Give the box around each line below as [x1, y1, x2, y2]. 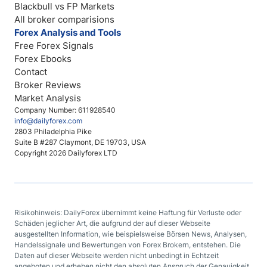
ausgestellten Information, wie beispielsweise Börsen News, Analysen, [14, 229, 247, 238]
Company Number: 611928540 [14, 105, 116, 114]
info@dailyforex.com [14, 116, 82, 125]
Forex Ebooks [14, 53, 72, 64]
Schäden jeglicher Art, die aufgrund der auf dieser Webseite [14, 219, 210, 228]
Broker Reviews [14, 79, 81, 91]
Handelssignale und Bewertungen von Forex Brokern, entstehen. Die [14, 240, 241, 249]
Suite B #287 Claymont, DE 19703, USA [14, 138, 146, 147]
